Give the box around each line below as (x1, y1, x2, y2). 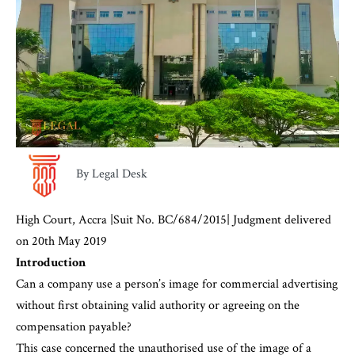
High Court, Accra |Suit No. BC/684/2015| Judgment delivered (16, 212, 331, 229)
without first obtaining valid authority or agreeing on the (16, 297, 300, 315)
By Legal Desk (76, 166, 147, 183)
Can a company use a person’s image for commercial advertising (16, 276, 338, 293)
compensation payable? (16, 319, 132, 336)
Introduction (16, 254, 86, 272)
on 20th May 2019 (16, 233, 107, 250)
